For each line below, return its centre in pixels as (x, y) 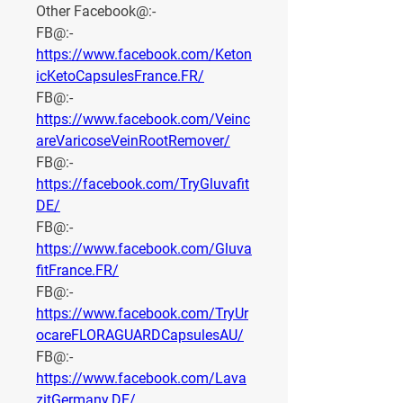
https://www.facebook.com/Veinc (143, 120)
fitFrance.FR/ (77, 271)
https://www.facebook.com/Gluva (144, 249)
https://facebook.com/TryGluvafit (143, 184)
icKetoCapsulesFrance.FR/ (120, 76)
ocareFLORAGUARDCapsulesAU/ (140, 336)
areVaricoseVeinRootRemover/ (133, 141)
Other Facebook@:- (96, 12)
